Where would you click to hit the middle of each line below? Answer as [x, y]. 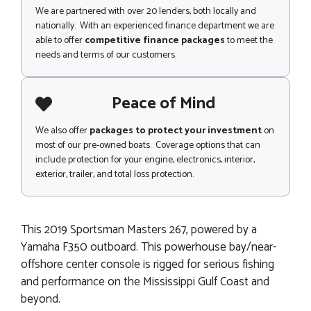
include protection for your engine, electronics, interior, [145, 160]
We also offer [62, 131]
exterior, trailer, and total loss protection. [115, 175]
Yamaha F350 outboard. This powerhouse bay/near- [149, 247]
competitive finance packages [155, 41]
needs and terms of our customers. [106, 56]
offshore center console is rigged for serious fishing [148, 264]
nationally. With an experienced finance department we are [155, 26]
